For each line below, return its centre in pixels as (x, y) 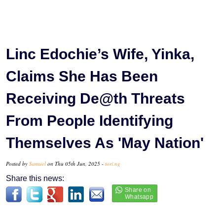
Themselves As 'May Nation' (105, 143)
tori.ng (113, 163)
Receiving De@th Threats (95, 98)
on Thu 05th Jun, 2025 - (75, 163)
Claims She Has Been (82, 76)
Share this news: (35, 178)
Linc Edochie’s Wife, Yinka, (100, 54)
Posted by (18, 163)
